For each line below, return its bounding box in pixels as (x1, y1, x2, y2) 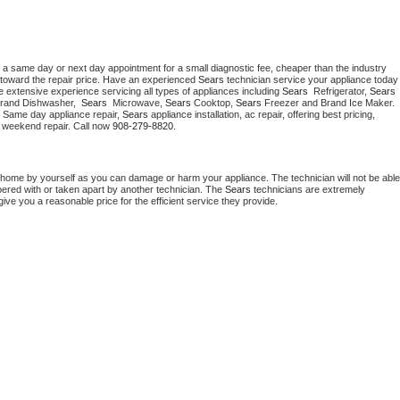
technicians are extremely (251, 184, 365, 196)
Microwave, (110, 97, 165, 109)
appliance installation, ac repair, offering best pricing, (148, 109, 375, 121)
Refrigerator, (311, 86, 370, 97)
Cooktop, (191, 97, 236, 109)
